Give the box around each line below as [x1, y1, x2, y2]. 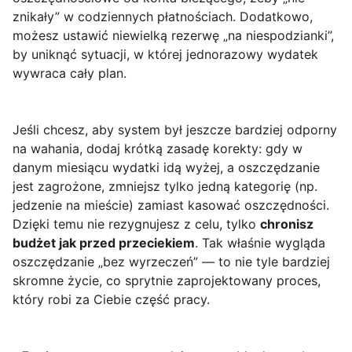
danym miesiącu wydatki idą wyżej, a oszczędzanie [13, 159, 320, 176]
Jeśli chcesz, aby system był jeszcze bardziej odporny [13, 122, 337, 138]
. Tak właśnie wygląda [195, 235, 325, 251]
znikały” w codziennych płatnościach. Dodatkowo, [13, 9, 313, 25]
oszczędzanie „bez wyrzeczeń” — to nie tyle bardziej [13, 254, 330, 270]
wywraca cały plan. [13, 65, 126, 82]
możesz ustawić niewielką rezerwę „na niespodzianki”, [13, 27, 334, 44]
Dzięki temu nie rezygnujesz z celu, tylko [13, 216, 260, 233]
